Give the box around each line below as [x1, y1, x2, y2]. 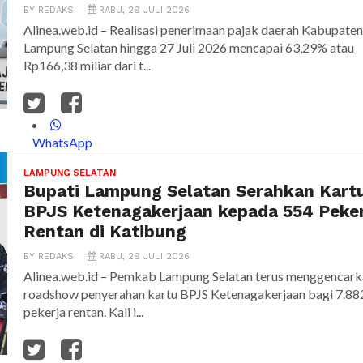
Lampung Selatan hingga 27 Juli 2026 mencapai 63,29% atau [23, 40, 354, 56]
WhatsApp [32, 135, 93, 151]
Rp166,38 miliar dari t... [23, 58, 151, 74]
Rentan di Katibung [23, 222, 186, 242]
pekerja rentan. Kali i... [23, 304, 143, 320]
